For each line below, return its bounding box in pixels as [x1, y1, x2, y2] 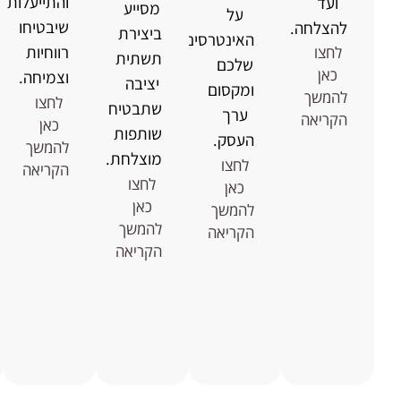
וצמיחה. [18, 66, 69, 89]
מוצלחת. [105, 148, 162, 170]
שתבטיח [107, 98, 162, 120]
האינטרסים [184, 29, 255, 51]
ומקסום [208, 79, 255, 101]
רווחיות [25, 41, 69, 64]
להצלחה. [290, 16, 347, 38]
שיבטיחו [18, 16, 69, 38]
